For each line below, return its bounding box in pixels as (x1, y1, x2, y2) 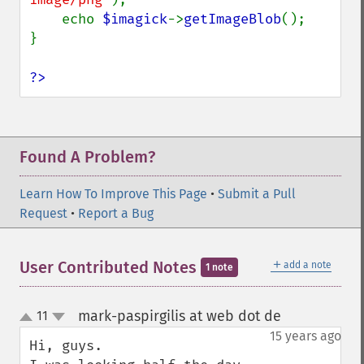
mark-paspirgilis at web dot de (77, 307, 281, 325)
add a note (284, 259, 331, 271)
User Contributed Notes (19, 258, 201, 277)
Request (19, 206, 67, 221)
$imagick (102, 11, 167, 28)
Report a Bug (78, 206, 154, 221)
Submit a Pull (218, 186, 296, 201)
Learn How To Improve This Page (19, 186, 207, 201)
